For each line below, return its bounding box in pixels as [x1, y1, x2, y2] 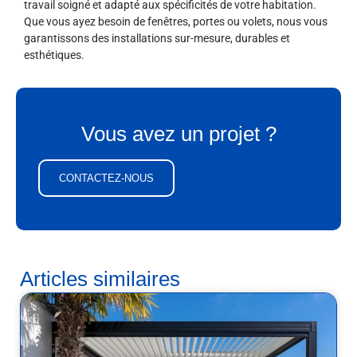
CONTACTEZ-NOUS [59, 172, 154, 185]
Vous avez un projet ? [80, 122, 277, 147]
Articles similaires [20, 267, 180, 292]
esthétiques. [24, 49, 84, 62]
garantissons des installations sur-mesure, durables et [24, 32, 290, 45]
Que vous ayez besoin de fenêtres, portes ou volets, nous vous [24, 15, 328, 29]
